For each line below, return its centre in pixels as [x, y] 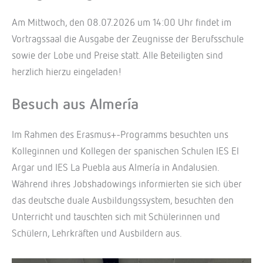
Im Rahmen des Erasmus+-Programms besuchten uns [120, 136]
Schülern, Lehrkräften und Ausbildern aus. [97, 234]
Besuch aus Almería [75, 105]
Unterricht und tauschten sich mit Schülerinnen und [116, 218]
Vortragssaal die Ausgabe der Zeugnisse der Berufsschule [128, 40]
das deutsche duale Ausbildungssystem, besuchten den [123, 201]
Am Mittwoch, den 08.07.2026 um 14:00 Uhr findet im [122, 23]
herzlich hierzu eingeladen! [67, 73]
